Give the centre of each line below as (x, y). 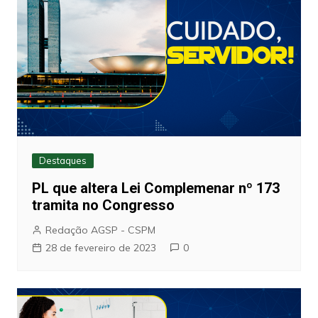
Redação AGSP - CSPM (100, 230)
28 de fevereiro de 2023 (100, 247)
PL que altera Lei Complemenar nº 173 (155, 188)
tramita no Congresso (103, 205)
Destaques (62, 160)
